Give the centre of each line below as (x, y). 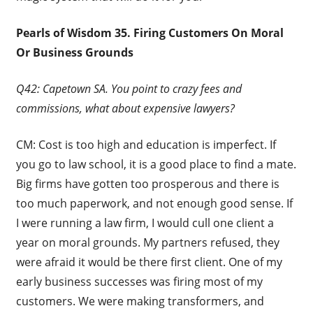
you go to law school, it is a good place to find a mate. (156, 164)
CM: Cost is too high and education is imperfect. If (146, 144)
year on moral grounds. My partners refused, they (147, 242)
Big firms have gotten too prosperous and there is (147, 183)
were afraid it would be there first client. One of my (149, 262)
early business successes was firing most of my (139, 281)
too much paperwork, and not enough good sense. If (154, 203)
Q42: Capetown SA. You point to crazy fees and (129, 88)
